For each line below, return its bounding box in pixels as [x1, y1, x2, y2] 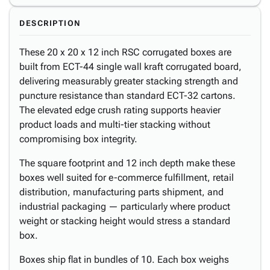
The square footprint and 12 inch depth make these [19, 157, 235, 169]
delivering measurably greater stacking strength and [19, 75, 238, 87]
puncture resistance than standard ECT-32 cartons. [19, 90, 236, 101]
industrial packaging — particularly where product [19, 201, 230, 212]
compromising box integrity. [19, 133, 137, 145]
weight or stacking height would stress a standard [19, 215, 230, 227]
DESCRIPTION [19, 19, 81, 28]
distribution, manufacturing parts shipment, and [19, 186, 224, 198]
